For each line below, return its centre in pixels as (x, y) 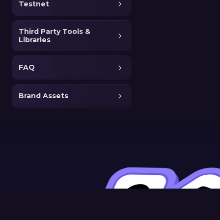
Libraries (35, 40)
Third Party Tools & (55, 32)
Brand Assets (43, 96)
